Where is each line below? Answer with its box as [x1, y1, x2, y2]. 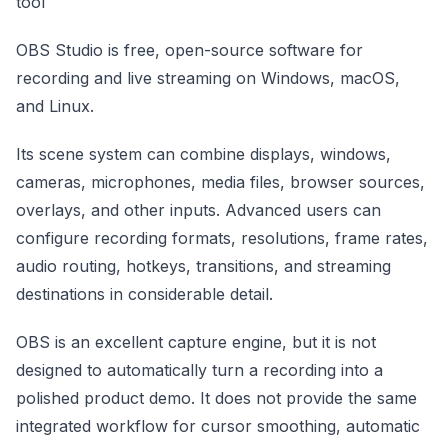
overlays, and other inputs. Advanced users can [16, 199, 381, 220]
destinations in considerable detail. [16, 283, 273, 304]
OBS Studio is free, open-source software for [16, 39, 363, 60]
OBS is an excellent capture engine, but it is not [16, 331, 376, 352]
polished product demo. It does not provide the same [16, 387, 417, 408]
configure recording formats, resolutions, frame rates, [16, 227, 428, 248]
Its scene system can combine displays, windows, [16, 143, 391, 164]
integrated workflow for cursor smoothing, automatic [16, 415, 420, 436]
